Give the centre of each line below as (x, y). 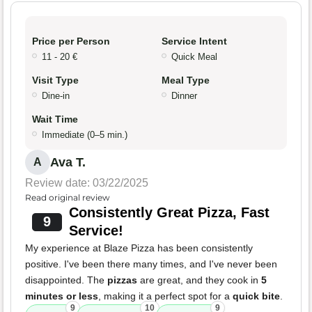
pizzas (122, 280)
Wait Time (55, 119)
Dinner (184, 96)
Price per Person (71, 41)
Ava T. (68, 163)
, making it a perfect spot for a (165, 296)
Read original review (68, 198)
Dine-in (56, 96)
